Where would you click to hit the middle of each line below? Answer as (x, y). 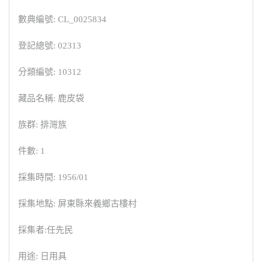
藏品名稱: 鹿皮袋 (51, 99)
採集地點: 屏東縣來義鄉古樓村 (77, 204)
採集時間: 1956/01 (53, 177)
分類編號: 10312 (50, 72)
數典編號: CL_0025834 (62, 20)
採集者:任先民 (46, 230)
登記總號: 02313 (50, 46)
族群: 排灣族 (42, 125)
